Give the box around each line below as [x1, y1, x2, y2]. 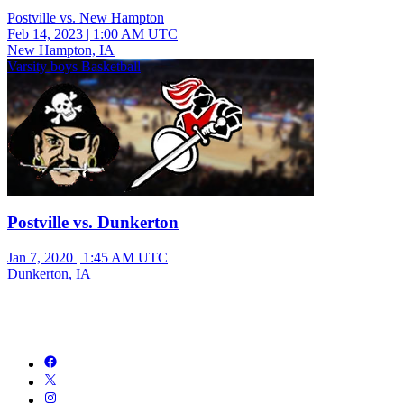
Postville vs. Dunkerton [7, 213, 179, 233]
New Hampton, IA [7, 42, 115, 59]
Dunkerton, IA [7, 265, 91, 281]
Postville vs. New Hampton [7, 10, 164, 26]
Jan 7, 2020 [7, 249, 73, 265]
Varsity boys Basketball [7, 59, 141, 75]
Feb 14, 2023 [7, 26, 83, 42]
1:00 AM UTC [93, 26, 178, 42]
